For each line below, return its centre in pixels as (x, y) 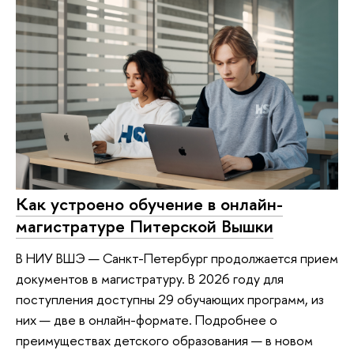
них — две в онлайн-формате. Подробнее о (147, 319)
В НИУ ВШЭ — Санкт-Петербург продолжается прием (177, 258)
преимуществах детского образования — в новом (164, 340)
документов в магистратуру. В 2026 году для (150, 278)
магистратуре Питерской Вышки (145, 226)
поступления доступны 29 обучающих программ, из (170, 299)
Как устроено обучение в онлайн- (149, 204)
